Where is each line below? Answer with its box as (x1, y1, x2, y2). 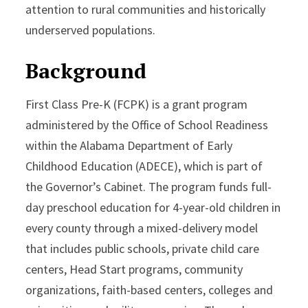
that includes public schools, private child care (25, 240, 260, 256)
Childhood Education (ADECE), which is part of (25, 157, 263, 174)
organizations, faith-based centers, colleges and (25, 281, 274, 298)
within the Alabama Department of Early (25, 137, 233, 153)
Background (25, 56, 147, 85)
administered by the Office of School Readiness (25, 116, 269, 133)
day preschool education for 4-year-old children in (25, 199, 281, 215)
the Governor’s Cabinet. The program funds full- (25, 178, 272, 195)
